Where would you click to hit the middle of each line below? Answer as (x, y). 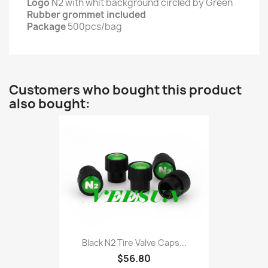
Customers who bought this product (125, 90)
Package (46, 26)
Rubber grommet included (86, 14)
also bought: (50, 103)
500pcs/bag (94, 26)
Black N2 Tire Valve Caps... (134, 243)
